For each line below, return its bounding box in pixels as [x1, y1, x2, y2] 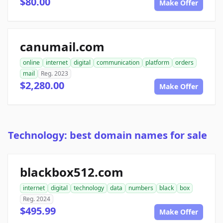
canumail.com [20, 38, 105, 55]
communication [97, 58, 139, 67]
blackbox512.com [20, 164, 123, 181]
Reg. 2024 [23, 195, 50, 204]
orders [175, 58, 194, 67]
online [23, 58, 40, 67]
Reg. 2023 [41, 69, 68, 78]
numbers [128, 184, 153, 193]
